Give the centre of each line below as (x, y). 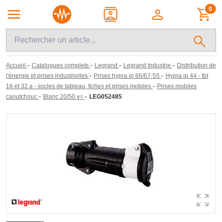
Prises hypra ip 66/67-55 (127, 76)
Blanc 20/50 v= (63, 97)
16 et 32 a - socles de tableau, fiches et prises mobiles (79, 86)
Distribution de (196, 65)
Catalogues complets (60, 65)
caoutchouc (22, 97)
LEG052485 (106, 97)
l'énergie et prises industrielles (47, 76)
